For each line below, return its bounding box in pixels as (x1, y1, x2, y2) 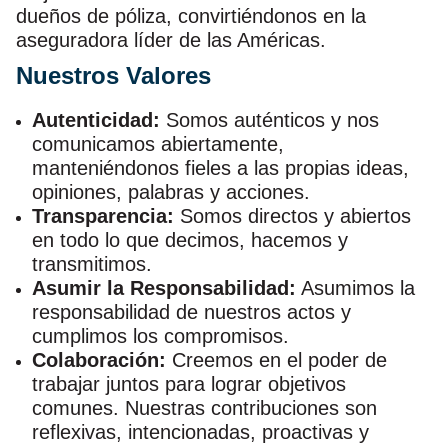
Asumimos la (296, 277, 415, 300)
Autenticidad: (32, 109, 166, 132)
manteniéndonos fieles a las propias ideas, (32, 157, 409, 180)
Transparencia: (32, 205, 174, 228)
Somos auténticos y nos (166, 109, 379, 132)
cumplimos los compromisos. (32, 325, 289, 348)
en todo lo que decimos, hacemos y (32, 229, 348, 252)
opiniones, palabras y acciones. (32, 181, 310, 204)
